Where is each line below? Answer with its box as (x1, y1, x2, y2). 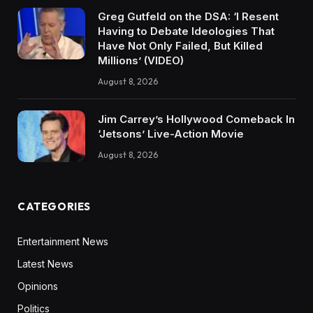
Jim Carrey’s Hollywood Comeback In (98, 112, 295, 126)
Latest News (17, 258, 73, 270)
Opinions (17, 280, 58, 293)
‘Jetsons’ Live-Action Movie (98, 126, 244, 140)
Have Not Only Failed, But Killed (98, 38, 263, 52)
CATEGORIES (17, 200, 91, 214)
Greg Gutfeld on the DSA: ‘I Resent (98, 9, 279, 23)
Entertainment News (17, 235, 108, 248)
